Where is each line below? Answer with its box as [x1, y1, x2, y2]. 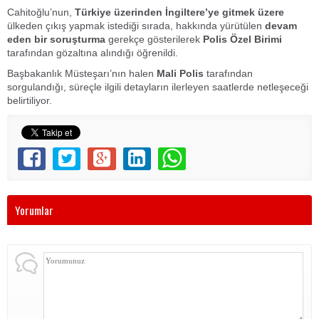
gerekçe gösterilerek [105, 33, 203, 45]
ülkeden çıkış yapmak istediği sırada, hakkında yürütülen [7, 19, 265, 31]
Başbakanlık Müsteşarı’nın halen [7, 67, 157, 79]
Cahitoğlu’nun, [7, 6, 75, 18]
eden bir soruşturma [7, 33, 105, 45]
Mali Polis [157, 67, 204, 79]
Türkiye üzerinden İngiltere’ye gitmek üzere [75, 6, 284, 18]
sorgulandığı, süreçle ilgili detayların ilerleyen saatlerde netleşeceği [7, 80, 308, 93]
